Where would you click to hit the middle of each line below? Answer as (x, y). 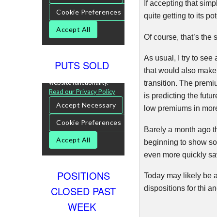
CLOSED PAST (83, 191)
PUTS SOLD (83, 65)
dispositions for (170, 188)
